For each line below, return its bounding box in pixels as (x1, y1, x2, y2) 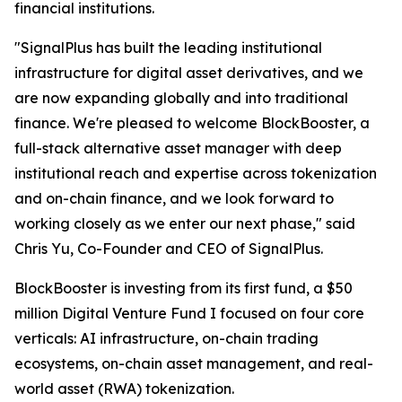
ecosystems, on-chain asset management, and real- (14, 354, 373, 372)
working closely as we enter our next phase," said (14, 214, 355, 232)
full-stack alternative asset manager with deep (14, 139, 342, 157)
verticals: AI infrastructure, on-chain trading (14, 329, 319, 347)
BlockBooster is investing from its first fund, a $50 (14, 279, 353, 297)
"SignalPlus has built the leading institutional (14, 39, 322, 57)
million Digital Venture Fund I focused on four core (14, 304, 364, 322)
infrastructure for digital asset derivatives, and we (14, 64, 363, 82)
